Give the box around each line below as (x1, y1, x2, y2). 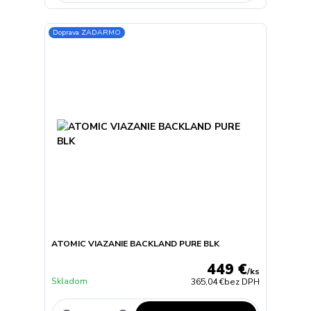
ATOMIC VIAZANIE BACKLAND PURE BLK (51, 238, 219, 250)
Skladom (51, 275, 87, 287)
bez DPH (224, 276, 260, 287)
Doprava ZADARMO (53, 27, 121, 38)
